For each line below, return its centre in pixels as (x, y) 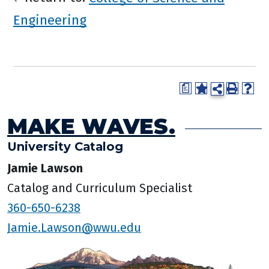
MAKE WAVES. (91, 126)
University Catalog (65, 146)
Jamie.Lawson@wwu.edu (74, 227)
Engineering (50, 20)
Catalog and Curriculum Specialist (100, 188)
